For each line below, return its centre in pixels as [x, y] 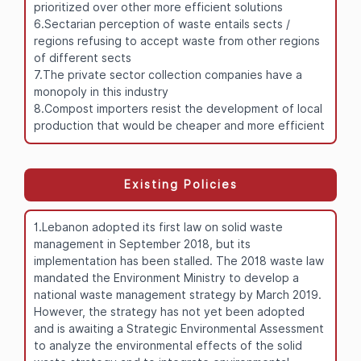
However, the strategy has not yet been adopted [169, 311]
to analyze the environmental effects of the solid [168, 345]
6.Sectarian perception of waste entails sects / [162, 24]
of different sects [83, 58]
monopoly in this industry [101, 91]
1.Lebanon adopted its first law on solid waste [158, 227]
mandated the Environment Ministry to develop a [166, 278]
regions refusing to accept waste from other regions [177, 41]
